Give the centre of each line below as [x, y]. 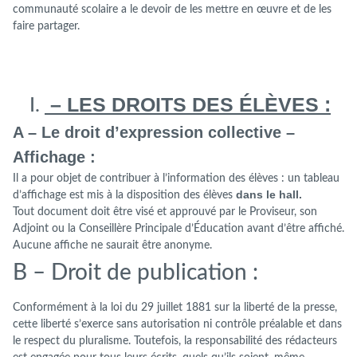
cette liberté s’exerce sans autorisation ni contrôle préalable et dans [177, 324]
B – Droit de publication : [135, 273]
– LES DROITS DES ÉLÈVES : [188, 105]
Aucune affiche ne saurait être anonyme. [112, 245]
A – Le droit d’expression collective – [154, 133]
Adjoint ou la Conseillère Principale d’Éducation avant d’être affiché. [178, 229]
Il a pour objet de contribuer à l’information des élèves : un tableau [176, 178]
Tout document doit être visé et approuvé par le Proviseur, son [165, 212]
